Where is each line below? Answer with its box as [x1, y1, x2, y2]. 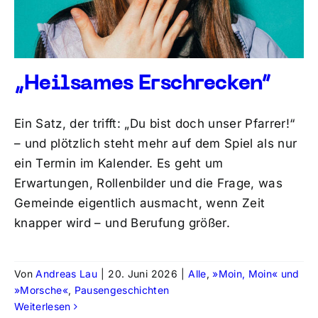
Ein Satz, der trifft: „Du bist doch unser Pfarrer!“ [13, 116, 295, 131]
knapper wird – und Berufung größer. [13, 216, 230, 231]
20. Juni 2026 [108, 268, 177, 280]
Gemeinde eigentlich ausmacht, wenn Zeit [13, 196, 265, 211]
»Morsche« [13, 284, 69, 297]
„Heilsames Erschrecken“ [13, 75, 272, 94]
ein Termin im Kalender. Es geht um [13, 156, 224, 171]
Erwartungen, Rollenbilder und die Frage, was [13, 176, 283, 191]
